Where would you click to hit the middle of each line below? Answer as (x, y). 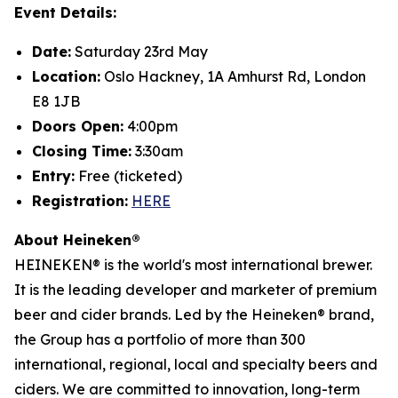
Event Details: (65, 12)
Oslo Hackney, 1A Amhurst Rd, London (233, 76)
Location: (66, 76)
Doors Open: (78, 126)
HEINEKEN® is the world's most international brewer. (193, 264)
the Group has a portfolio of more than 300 (160, 339)
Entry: (53, 175)
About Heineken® (77, 239)
